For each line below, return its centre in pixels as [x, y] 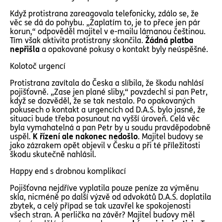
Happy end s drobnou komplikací [68, 171]
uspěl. [20, 137]
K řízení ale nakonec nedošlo [84, 137]
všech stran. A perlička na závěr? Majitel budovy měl [102, 215]
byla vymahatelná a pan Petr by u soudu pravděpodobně [110, 128]
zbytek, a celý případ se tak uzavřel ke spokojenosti [100, 206]
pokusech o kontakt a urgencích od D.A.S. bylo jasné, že [108, 110]
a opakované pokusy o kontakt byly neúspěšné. [125, 49]
